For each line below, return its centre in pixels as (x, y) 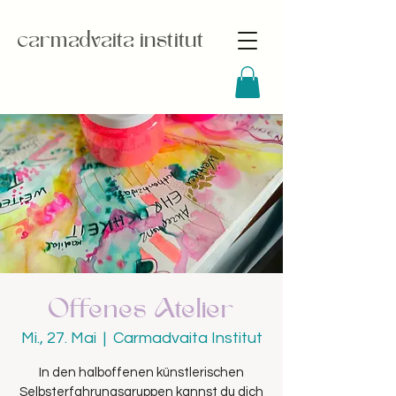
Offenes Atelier (141, 308)
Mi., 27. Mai (58, 338)
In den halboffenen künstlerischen (141, 372)
